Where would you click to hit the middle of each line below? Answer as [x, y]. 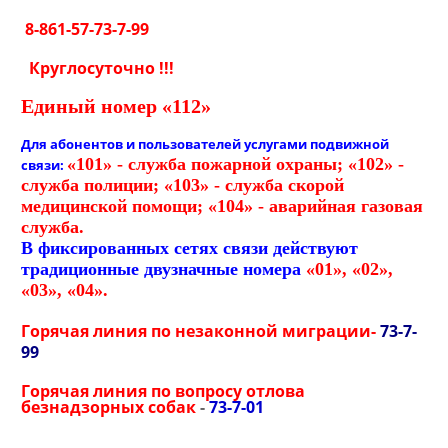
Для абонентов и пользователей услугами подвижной [205, 143]
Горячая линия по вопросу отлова [163, 390]
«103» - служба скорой [254, 184]
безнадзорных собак [111, 406]
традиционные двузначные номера [161, 268]
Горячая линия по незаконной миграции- [201, 330]
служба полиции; [90, 184]
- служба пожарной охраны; [228, 163]
